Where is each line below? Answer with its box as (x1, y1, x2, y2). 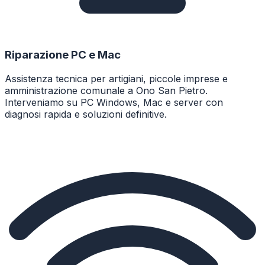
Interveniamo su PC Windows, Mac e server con (5, 96, 223, 108)
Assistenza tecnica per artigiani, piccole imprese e (5, 72, 228, 85)
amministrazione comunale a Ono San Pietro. (5, 84, 208, 96)
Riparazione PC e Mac (5, 48, 121, 62)
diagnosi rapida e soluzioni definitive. (5, 108, 167, 120)
